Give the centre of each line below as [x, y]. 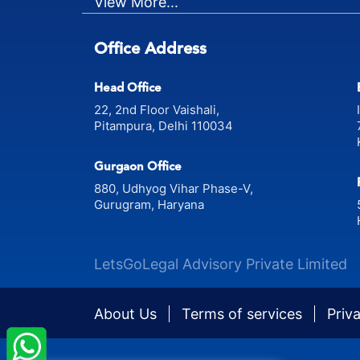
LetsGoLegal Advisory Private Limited [221, 264]
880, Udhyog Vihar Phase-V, [176, 188]
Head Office [128, 87]
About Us [127, 313]
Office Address [150, 48]
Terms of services [244, 313]
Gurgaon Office [138, 166]
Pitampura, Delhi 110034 [164, 125]
